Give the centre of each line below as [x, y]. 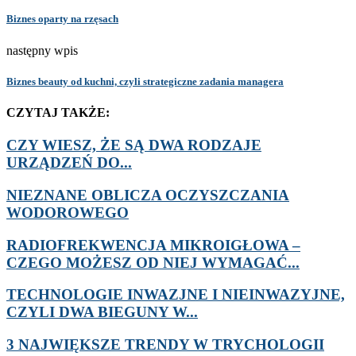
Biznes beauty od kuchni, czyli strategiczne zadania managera [145, 81]
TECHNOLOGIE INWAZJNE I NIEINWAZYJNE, [176, 295]
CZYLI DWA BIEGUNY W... [102, 312]
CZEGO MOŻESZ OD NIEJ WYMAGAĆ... [153, 262]
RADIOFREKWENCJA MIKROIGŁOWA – [153, 245]
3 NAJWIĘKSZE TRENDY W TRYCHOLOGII [165, 345]
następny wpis [42, 50]
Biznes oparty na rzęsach [62, 19]
